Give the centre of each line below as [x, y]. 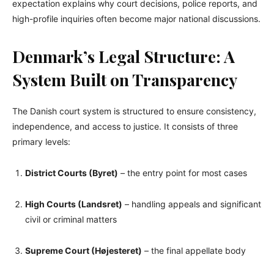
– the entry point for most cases [183, 173]
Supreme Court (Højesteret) [83, 251]
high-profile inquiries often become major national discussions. [136, 19]
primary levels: [41, 142]
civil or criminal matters [71, 220]
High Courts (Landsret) [74, 204]
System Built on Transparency [125, 80]
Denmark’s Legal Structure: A [124, 57]
